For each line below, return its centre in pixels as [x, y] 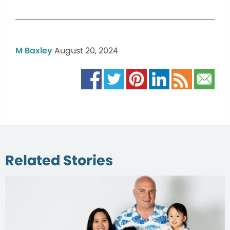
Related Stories [59, 160]
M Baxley [34, 50]
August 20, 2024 [86, 50]
